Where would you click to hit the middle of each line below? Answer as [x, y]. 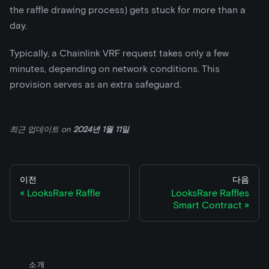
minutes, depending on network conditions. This [115, 69]
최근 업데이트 [35, 129]
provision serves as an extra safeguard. [95, 85]
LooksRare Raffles [210, 193]
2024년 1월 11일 [101, 129]
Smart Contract [207, 205]
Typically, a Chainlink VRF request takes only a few [119, 53]
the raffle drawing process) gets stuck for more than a [128, 10]
